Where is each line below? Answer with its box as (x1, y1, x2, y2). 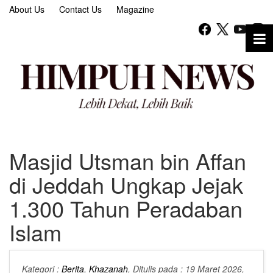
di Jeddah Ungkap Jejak (9, 169, 243, 200)
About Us (9, 3, 44, 15)
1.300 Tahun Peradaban (9, 193, 243, 224)
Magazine (116, 3, 154, 15)
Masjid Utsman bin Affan (9, 145, 246, 177)
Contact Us (59, 3, 102, 15)
